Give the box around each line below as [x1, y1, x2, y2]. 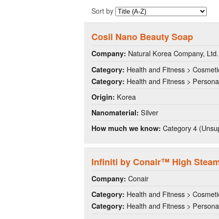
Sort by [91, 5, 115, 16]
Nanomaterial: [91, 107, 139, 117]
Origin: [91, 91, 115, 102]
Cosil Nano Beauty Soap [91, 30, 193, 44]
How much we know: [91, 123, 161, 133]
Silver [139, 107, 158, 117]
